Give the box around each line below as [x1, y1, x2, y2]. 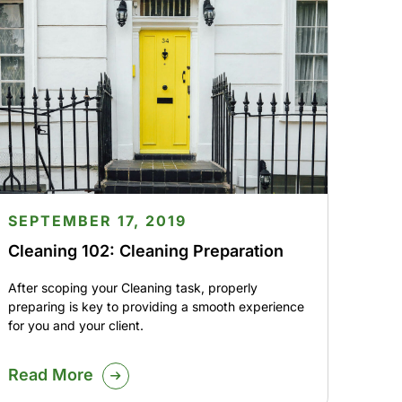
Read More [7, 365, 93, 385]
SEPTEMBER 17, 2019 [7, 212, 187, 231]
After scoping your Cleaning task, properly [7, 280, 258, 296]
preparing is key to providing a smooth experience [7, 299, 304, 315]
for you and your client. [7, 318, 144, 334]
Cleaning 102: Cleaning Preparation [7, 241, 284, 261]
